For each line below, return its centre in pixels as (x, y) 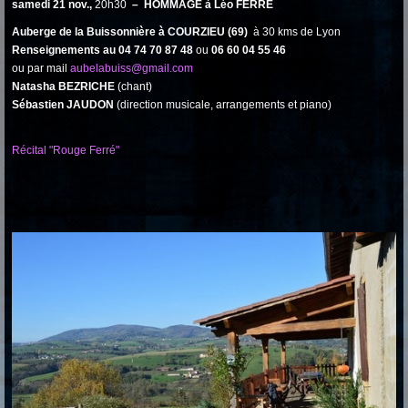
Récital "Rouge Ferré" (66, 150)
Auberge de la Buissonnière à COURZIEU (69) (133, 32)
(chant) (133, 87)
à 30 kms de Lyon (297, 32)
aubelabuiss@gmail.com (132, 68)
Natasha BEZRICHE (63, 87)
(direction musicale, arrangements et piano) (223, 105)
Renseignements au (64, 50)
